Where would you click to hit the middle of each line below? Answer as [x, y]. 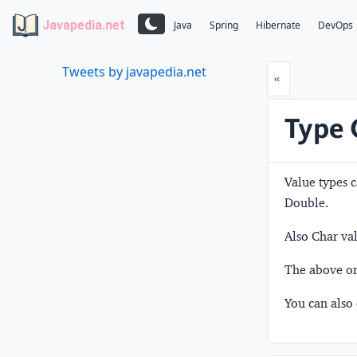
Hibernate [278, 25]
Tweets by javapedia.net [134, 71]
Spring [224, 25]
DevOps [335, 25]
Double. [306, 202]
